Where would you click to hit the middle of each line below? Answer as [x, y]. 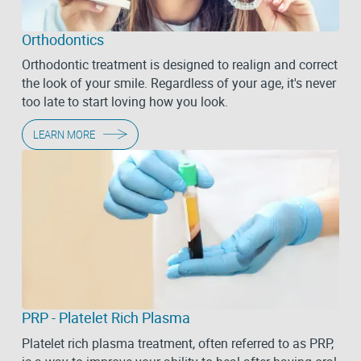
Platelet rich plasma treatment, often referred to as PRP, [177, 343]
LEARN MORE [64, 134]
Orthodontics [62, 39]
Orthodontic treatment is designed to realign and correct [179, 65]
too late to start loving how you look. [124, 102]
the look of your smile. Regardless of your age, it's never [178, 83]
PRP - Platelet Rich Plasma [106, 317]
